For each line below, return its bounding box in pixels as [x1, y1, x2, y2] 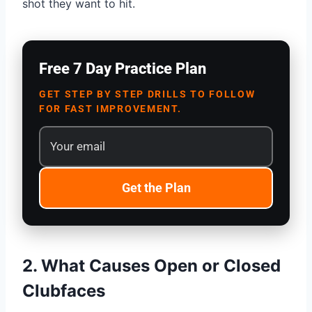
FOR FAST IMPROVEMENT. [39, 103, 182, 115]
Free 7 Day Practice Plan [39, 60, 206, 78]
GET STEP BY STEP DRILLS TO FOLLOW [39, 88, 256, 100]
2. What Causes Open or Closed [22, 256, 281, 276]
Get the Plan [121, 180, 191, 196]
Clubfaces [22, 281, 105, 302]
